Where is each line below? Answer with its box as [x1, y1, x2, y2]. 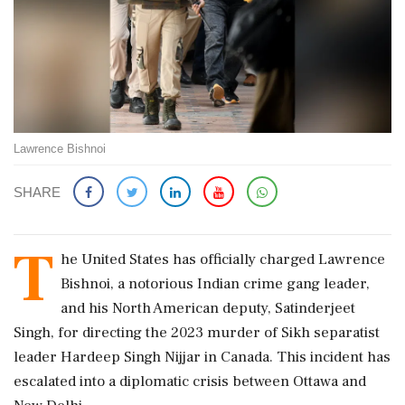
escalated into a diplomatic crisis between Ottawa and [14, 371, 366, 391]
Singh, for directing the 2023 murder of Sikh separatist [14, 322, 380, 343]
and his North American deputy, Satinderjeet [61, 297, 355, 318]
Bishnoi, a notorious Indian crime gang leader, [61, 273, 370, 294]
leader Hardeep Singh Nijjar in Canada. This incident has [14, 346, 391, 367]
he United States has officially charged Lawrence [61, 249, 385, 269]
